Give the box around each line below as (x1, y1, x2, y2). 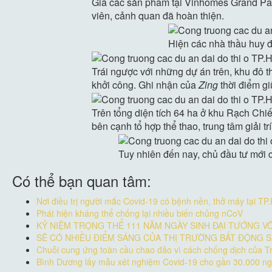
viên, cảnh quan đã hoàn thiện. (91, 8, 224, 22)
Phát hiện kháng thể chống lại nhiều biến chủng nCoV (36, 206, 243, 219)
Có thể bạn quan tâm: (12, 169, 151, 191)
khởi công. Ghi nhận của (91, 77, 196, 92)
